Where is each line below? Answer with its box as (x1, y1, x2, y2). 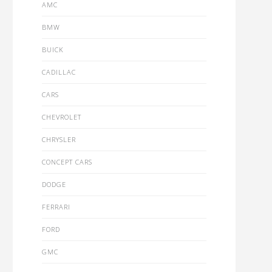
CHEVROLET (41, 112, 81, 121)
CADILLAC (41, 67, 76, 76)
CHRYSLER (41, 135, 76, 144)
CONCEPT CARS (41, 157, 92, 166)
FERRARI (41, 202, 70, 211)
